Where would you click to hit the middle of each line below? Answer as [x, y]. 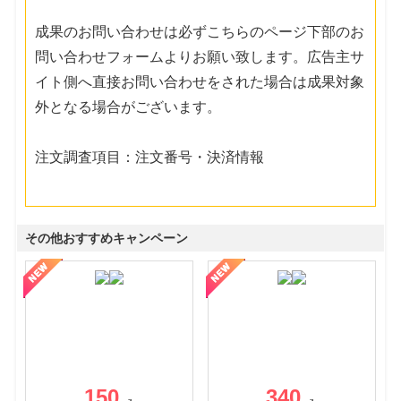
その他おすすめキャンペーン [107, 238]
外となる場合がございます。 [128, 107]
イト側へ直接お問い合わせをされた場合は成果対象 [200, 81]
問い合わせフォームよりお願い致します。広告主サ [200, 56]
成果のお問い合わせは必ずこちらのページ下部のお [200, 31]
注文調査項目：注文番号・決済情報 [150, 157]
